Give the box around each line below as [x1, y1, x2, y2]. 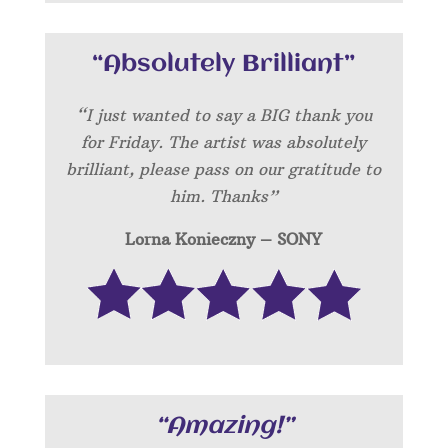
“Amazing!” [154, 413, 293, 439]
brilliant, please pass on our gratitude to [66, 158, 382, 179]
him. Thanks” [169, 185, 278, 206]
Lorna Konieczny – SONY [125, 228, 323, 249]
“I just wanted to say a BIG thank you [75, 104, 372, 125]
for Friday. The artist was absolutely [81, 131, 367, 152]
